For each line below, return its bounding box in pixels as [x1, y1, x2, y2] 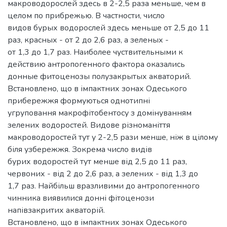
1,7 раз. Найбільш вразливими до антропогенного [8, 180, 200, 192]
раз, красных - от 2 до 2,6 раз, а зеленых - [8, 34, 169, 46]
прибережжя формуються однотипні [8, 95, 150, 106]
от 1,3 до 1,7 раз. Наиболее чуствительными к [8, 46, 183, 58]
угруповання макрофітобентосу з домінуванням [8, 107, 192, 119]
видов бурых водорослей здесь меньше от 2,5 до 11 [8, 22, 209, 33]
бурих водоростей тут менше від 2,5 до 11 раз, [8, 156, 187, 167]
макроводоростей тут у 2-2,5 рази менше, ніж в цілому [8, 131, 218, 143]
